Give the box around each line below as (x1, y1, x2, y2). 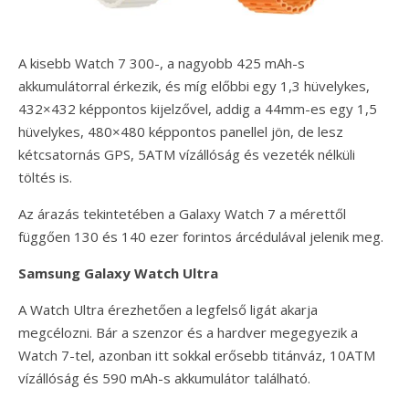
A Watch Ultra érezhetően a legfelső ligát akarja (18, 300, 318, 320)
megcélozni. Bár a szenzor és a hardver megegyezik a (18, 323, 358, 342)
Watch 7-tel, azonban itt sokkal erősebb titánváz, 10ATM (18, 346, 375, 365)
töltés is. (18, 168, 72, 187)
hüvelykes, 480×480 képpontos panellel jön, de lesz (18, 122, 343, 142)
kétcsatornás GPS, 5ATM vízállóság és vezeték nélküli (18, 145, 355, 164)
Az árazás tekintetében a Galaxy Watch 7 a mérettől (18, 204, 346, 224)
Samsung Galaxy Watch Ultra (18, 264, 218, 283)
